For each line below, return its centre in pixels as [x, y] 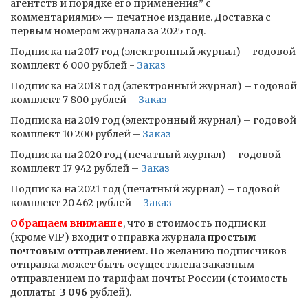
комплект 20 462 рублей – [77, 203]
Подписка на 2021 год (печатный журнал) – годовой [145, 189]
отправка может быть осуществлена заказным [132, 265]
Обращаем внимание [67, 223]
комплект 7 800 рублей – [74, 100]
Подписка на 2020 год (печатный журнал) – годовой [146, 155]
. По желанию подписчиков [216, 251]
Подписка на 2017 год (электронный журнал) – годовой [153, 52]
